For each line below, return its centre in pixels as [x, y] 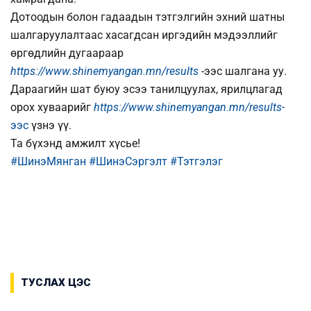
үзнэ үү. [50, 126]
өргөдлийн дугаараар [67, 53]
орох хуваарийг [52, 108]
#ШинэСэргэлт [128, 162]
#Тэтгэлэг [196, 162]
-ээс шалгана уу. [244, 72]
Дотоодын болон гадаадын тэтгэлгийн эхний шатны [148, 17]
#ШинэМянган [48, 162]
